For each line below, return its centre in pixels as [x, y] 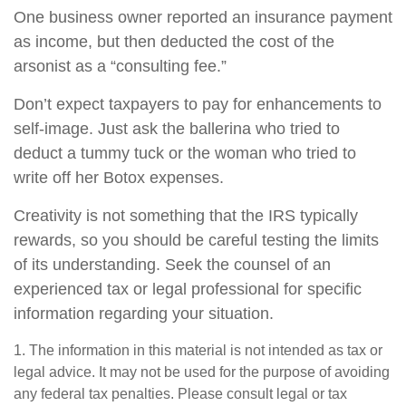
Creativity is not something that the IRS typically [186, 216]
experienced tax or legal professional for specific [188, 289]
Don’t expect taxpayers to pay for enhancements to [198, 104]
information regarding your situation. [144, 314]
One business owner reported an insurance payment [203, 17]
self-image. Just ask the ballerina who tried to [177, 129]
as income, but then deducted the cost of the [174, 42]
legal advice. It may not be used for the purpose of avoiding [202, 372]
